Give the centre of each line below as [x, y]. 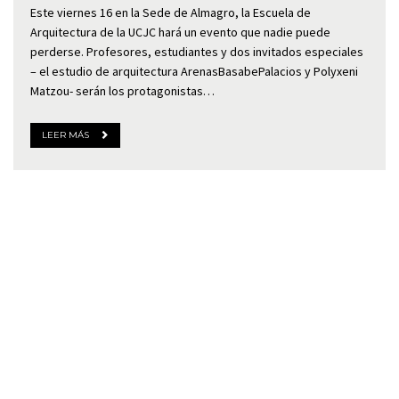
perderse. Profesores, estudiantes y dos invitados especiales [196, 52]
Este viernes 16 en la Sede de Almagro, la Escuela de [170, 12]
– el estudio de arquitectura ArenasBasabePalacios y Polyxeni [194, 71]
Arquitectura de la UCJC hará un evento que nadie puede [180, 32]
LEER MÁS [65, 135]
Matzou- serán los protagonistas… [122, 91]
